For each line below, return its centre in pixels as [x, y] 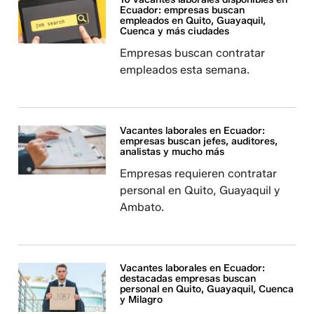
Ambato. [142, 207]
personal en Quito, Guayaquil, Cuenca [207, 289]
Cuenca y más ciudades [175, 31]
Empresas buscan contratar [193, 53]
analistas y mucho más [172, 152]
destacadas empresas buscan [188, 279]
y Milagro [142, 300]
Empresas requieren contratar [199, 173]
